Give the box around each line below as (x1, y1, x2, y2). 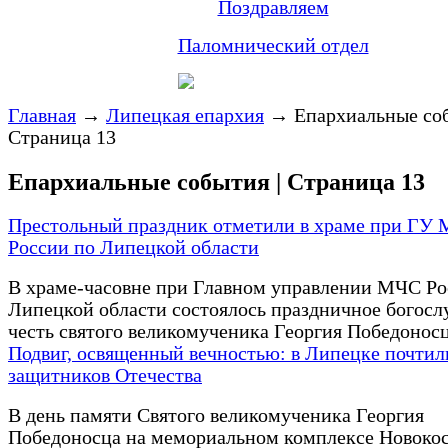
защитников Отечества (8, 365, 202, 387)
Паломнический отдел (177, 34, 369, 56)
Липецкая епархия (106, 104, 264, 126)
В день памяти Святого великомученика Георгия (8, 405, 424, 427)
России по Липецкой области (8, 237, 259, 259)
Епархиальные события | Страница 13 (8, 168, 425, 195)
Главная (8, 104, 76, 126)
